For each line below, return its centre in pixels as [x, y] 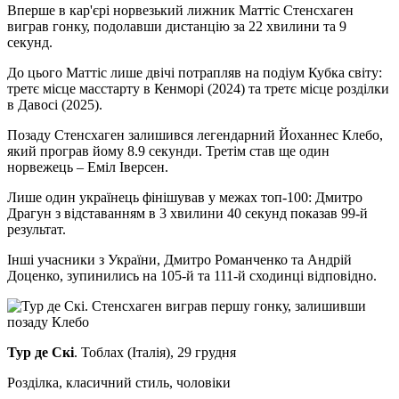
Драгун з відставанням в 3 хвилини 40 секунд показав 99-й [187, 213]
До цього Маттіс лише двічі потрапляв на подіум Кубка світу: [195, 72]
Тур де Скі [41, 352]
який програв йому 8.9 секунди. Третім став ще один [168, 151]
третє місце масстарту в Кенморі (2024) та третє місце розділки [198, 88]
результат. [37, 229]
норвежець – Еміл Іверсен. [88, 167]
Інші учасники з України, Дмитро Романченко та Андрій [179, 259]
